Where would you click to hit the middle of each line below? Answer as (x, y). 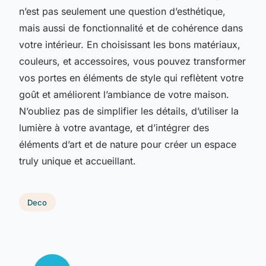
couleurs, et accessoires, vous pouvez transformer (132, 61)
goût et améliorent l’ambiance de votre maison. (124, 94)
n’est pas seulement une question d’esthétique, (122, 11)
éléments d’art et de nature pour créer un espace (128, 144)
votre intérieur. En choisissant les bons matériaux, (130, 44)
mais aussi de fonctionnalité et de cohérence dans (131, 28)
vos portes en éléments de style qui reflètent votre (131, 77)
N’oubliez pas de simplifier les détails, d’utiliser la (129, 111)
